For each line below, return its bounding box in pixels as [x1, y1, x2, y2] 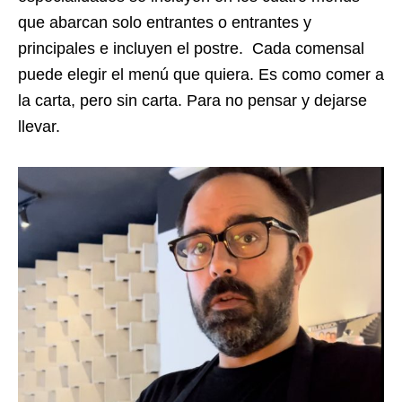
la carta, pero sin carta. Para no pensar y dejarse [18, 92, 367, 110]
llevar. [18, 118, 60, 136]
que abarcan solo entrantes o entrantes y [18, 13, 311, 32]
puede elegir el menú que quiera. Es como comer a [18, 66, 384, 84]
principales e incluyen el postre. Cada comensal [18, 39, 364, 58]
